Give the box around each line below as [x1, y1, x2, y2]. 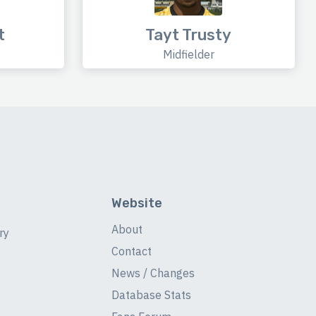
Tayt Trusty [145, 25, 232, 45]
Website [111, 195, 162, 212]
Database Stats [111, 288, 191, 303]
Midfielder [162, 47, 214, 62]
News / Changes [111, 266, 195, 281]
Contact [111, 244, 152, 259]
